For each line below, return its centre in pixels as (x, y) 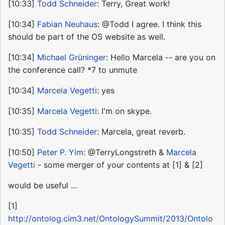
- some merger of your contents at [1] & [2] (119, 164)
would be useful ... (42, 185)
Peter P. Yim (60, 152)
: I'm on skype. (124, 111)
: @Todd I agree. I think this (149, 24)
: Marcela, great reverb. (141, 131)
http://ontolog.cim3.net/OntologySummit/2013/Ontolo (110, 218)
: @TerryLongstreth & (125, 152)
